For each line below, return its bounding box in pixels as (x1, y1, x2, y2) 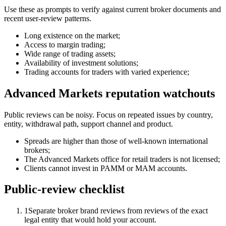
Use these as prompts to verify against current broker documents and (4, 5, 221, 14)
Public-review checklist (4, 183, 125, 196)
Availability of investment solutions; (24, 58, 138, 67)
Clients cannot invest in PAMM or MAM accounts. (24, 163, 187, 173)
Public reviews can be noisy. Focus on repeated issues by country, (4, 110, 213, 119)
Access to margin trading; (24, 40, 105, 49)
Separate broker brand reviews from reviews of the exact (28, 206, 208, 215)
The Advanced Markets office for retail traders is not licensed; (24, 154, 220, 163)
